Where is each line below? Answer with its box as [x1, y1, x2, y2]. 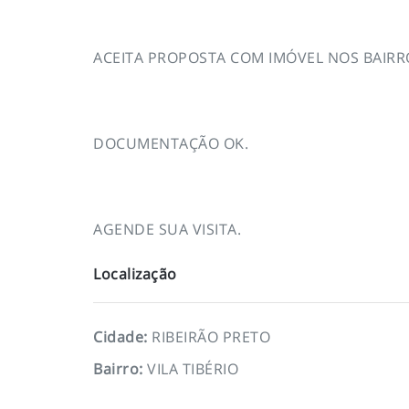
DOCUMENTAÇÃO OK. [93, 132, 248, 153]
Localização [93, 263, 177, 284]
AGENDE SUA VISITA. [93, 218, 241, 239]
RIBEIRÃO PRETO [152, 326, 271, 347]
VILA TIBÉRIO [147, 358, 239, 379]
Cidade [93, 326, 144, 347]
